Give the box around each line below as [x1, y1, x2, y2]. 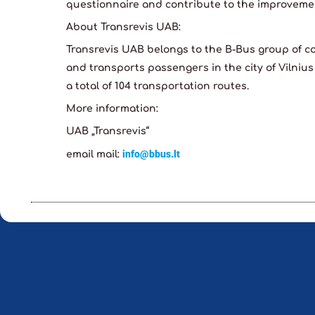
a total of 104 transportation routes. [66, 81, 249, 92]
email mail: [66, 149, 122, 160]
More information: [66, 103, 158, 115]
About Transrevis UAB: [66, 22, 181, 33]
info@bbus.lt [122, 148, 180, 160]
